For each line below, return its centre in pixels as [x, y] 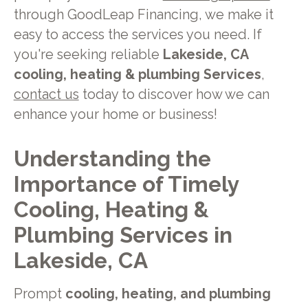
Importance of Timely [126, 184]
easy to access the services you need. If [137, 34]
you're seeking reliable [86, 54]
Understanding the [112, 159]
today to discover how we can [174, 94]
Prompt [39, 294]
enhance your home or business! [115, 114]
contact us [46, 94]
